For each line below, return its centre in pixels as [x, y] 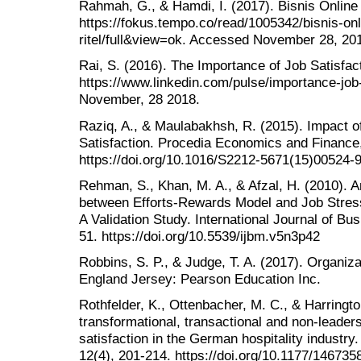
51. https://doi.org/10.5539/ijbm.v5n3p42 [199, 236]
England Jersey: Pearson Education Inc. [200, 279]
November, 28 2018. [139, 100]
